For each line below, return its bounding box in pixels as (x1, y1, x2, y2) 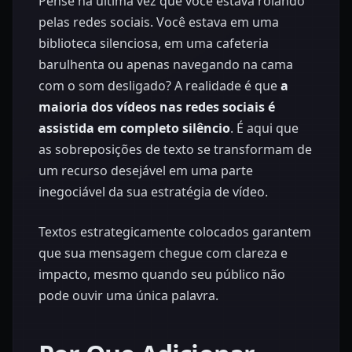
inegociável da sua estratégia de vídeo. (38, 183, 268, 200)
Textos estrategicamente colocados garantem (38, 223, 311, 240)
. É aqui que (230, 119, 299, 137)
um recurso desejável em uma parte (38, 162, 253, 179)
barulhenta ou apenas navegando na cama (38, 56, 293, 73)
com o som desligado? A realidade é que (38, 77, 280, 94)
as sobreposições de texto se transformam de (38, 141, 312, 158)
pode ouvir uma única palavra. (38, 287, 218, 304)
